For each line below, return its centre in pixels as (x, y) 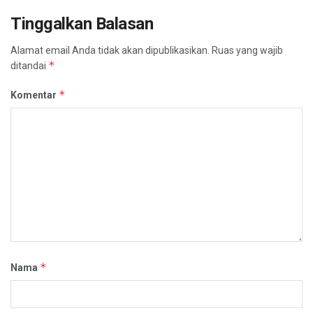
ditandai (29, 66)
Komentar (35, 95)
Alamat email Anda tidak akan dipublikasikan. (110, 51)
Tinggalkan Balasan (82, 24)
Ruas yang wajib (247, 51)
